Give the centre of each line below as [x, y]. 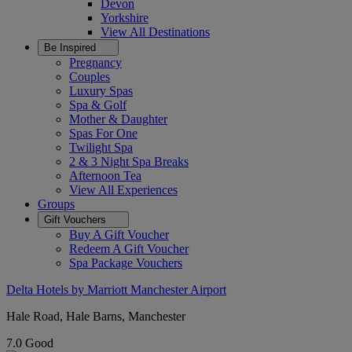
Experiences [147, 190]
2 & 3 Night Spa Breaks [129, 161]
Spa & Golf [98, 105]
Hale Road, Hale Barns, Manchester [96, 316]
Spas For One [103, 133]
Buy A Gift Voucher [119, 235]
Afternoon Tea [105, 176]
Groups [56, 204]
